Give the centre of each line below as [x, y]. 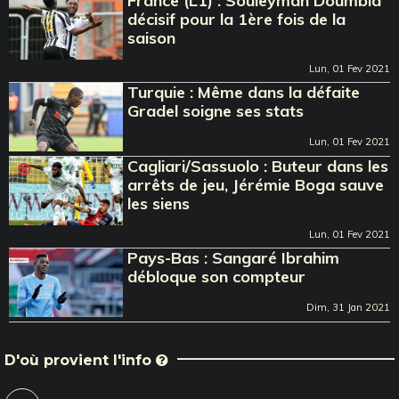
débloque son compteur [217, 276]
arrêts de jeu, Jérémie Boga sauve [256, 184]
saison [152, 37]
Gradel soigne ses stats [216, 110]
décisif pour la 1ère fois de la [237, 19]
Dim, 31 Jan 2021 [348, 307]
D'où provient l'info [80, 360]
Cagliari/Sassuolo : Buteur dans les [258, 166]
